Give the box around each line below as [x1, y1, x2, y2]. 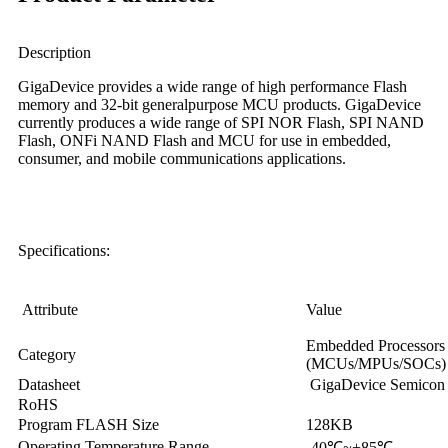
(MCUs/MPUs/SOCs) [306, 354, 446, 372]
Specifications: [18, 241, 110, 259]
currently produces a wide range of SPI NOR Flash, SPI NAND [18, 113, 424, 131]
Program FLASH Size [18, 415, 159, 433]
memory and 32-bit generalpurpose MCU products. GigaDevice [18, 95, 421, 113]
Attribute [18, 300, 78, 318]
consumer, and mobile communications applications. [18, 149, 346, 167]
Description [18, 43, 91, 61]
